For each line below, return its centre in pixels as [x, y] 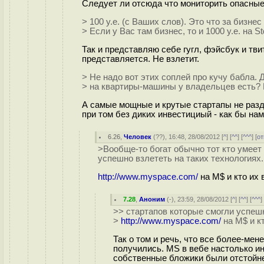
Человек [138, 137]
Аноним [152, 199]
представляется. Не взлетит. [141, 59]
